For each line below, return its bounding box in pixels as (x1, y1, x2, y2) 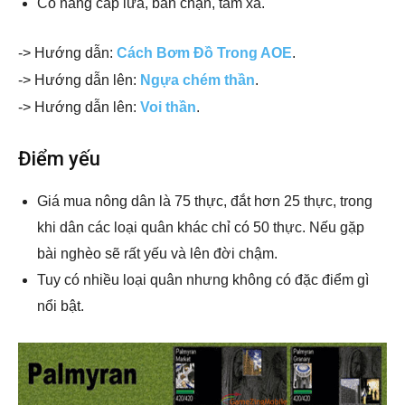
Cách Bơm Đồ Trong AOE (117, 45, 292, 61)
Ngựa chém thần (140, 72, 255, 89)
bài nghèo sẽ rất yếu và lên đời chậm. (37, 246, 278, 262)
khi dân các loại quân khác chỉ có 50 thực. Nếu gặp (37, 220, 364, 236)
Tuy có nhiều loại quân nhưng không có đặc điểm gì (37, 272, 369, 288)
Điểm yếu (18, 147, 100, 171)
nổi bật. (37, 298, 84, 315)
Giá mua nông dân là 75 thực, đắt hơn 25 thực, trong (37, 193, 372, 210)
